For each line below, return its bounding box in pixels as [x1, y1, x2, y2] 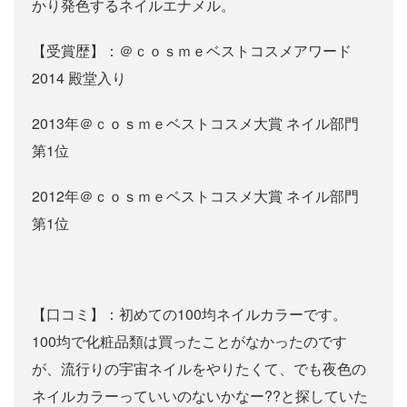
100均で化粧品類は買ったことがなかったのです [32, 331, 347, 352]
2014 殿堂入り [32, 67, 126, 89]
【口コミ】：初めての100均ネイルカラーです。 [32, 303, 347, 325]
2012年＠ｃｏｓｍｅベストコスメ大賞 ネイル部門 [32, 185, 359, 207]
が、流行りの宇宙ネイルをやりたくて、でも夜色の [32, 358, 366, 380]
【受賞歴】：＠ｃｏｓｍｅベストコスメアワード [32, 40, 352, 62]
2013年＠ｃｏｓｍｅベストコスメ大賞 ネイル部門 [32, 113, 359, 134]
